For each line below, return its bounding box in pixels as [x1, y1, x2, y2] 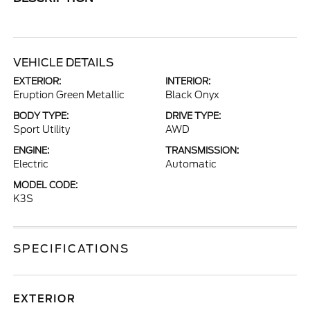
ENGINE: [13, 145, 50, 156]
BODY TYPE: [13, 111, 69, 121]
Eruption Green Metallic [13, 89, 125, 100]
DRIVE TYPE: [165, 111, 221, 121]
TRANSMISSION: [165, 145, 239, 156]
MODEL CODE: [13, 180, 78, 190]
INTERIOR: [165, 76, 210, 86]
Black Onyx [165, 89, 219, 100]
